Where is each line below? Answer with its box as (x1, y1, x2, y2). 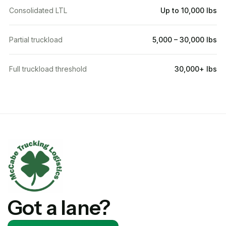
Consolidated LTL (9, 6, 67, 15)
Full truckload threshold (9, 64, 87, 73)
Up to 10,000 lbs (160, 6, 217, 15)
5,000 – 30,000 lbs (152, 35, 217, 44)
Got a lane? (8, 195, 110, 220)
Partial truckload (9, 35, 63, 44)
